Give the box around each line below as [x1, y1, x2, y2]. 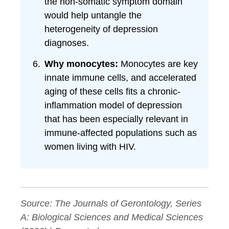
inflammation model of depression [44, 100, 182, 110]
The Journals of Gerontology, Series [55, 198, 201, 209]
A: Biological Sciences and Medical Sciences [20, 212, 203, 223]
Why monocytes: [44, 58, 118, 69]
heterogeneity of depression [44, 24, 158, 34]
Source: [20, 198, 55, 209]
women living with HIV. [44, 141, 136, 152]
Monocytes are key [118, 58, 198, 69]
